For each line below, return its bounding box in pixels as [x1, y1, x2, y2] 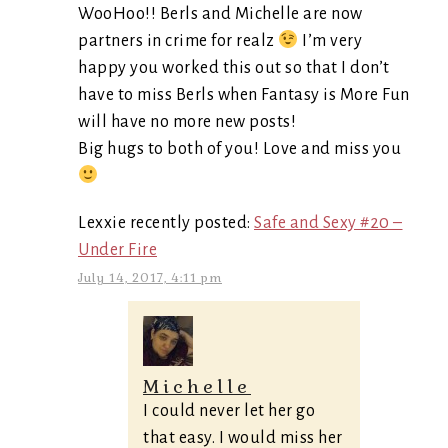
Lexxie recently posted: [78, 214, 254, 232]
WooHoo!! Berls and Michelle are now [78, 5, 363, 23]
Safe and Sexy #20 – [254, 214, 403, 232]
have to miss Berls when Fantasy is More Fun [78, 86, 410, 104]
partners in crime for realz [78, 32, 278, 50]
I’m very [298, 32, 362, 50]
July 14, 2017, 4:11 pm [78, 270, 222, 286]
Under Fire [78, 241, 157, 259]
